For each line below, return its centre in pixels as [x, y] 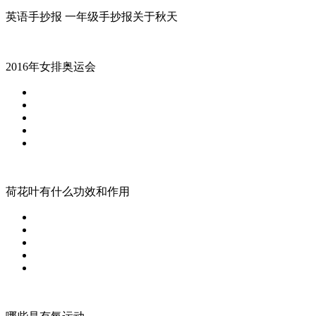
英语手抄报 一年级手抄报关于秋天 [92, 16]
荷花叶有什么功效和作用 [68, 191]
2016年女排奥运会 [51, 66]
